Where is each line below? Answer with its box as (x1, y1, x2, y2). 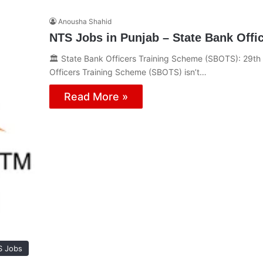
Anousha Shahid (58, 16, 112, 26)
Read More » (64, 90, 128, 103)
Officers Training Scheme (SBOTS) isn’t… (49, 66, 207, 77)
